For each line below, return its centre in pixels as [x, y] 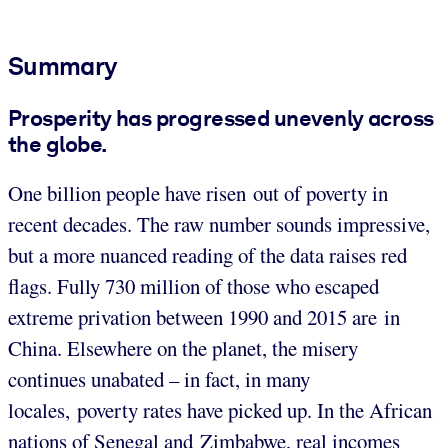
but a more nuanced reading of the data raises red [207, 255]
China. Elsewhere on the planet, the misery [183, 348]
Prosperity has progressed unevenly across [221, 117]
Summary [62, 65]
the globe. [57, 143]
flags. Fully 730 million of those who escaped [193, 286]
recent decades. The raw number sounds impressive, [219, 224]
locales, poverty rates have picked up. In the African [220, 410]
